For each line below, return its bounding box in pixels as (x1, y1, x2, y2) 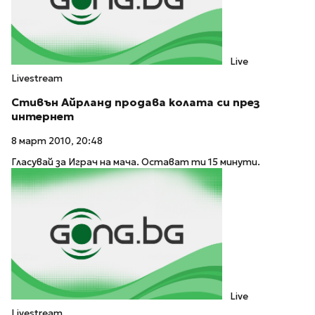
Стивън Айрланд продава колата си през (11, 96, 260, 110)
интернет (11, 110, 74, 124)
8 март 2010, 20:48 (11, 134, 103, 147)
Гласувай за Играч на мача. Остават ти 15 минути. (11, 156, 260, 169)
